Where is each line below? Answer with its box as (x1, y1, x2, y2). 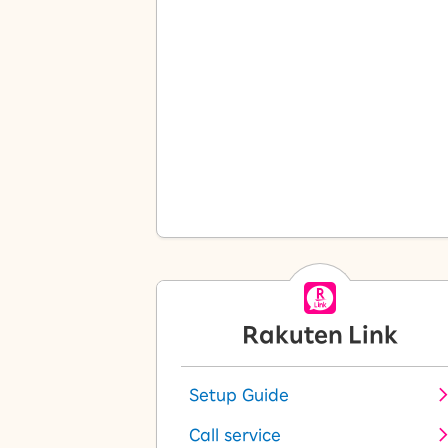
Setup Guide (189, 387, 290, 403)
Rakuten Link (242, 324, 398, 346)
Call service (189, 427, 282, 443)
